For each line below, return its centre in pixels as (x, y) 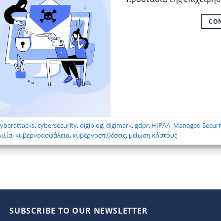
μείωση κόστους (153, 135)
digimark (119, 125)
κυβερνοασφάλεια (43, 135)
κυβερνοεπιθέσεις (99, 135)
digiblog (92, 125)
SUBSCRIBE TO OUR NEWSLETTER (79, 210)
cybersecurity (57, 125)
